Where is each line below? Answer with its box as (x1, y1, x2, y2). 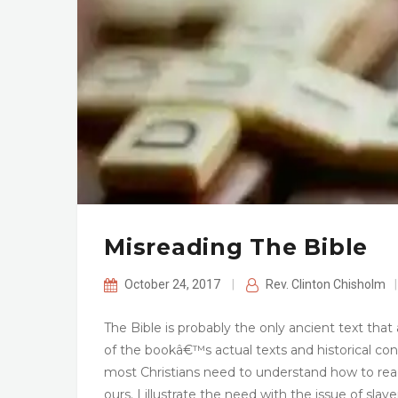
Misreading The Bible (104, 234, 369, 261)
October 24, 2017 (123, 277, 223, 292)
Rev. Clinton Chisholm (265, 277, 386, 292)
